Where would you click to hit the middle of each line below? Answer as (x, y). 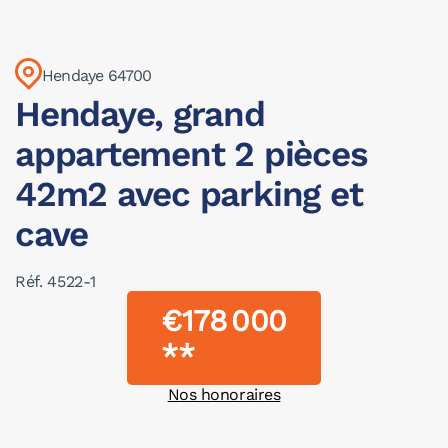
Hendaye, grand (140, 113)
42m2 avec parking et (189, 193)
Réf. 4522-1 (55, 281)
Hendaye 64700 (97, 76)
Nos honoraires (224, 394)
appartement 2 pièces (191, 153)
